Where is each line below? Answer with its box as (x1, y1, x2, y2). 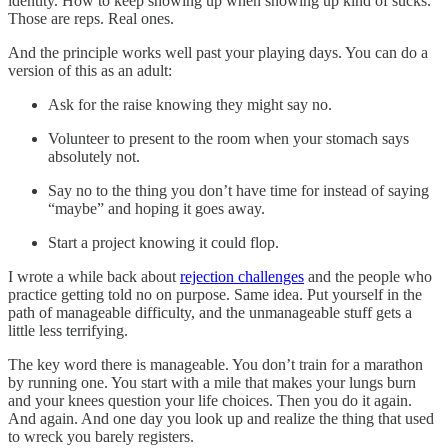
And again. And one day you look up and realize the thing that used (8, 410, 434, 428)
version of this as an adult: (8, 62, 172, 80)
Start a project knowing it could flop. (48, 234, 279, 252)
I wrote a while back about (8, 268, 180, 286)
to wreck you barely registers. (8, 428, 194, 446)
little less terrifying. (8, 322, 128, 340)
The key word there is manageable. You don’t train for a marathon (8, 356, 423, 374)
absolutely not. (48, 148, 140, 166)
